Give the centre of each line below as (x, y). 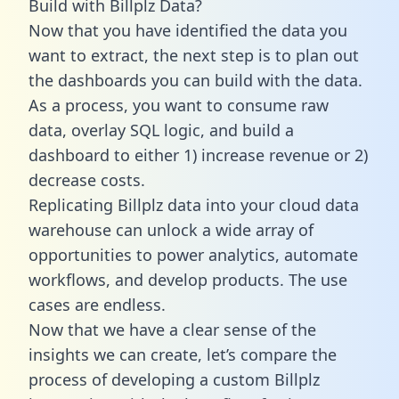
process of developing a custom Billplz (174, 379)
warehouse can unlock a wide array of (171, 229)
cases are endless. (97, 304)
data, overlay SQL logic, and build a (161, 130)
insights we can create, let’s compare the (183, 354)
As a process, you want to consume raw (179, 105)
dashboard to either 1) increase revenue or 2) (198, 155)
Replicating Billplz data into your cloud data (194, 204)
